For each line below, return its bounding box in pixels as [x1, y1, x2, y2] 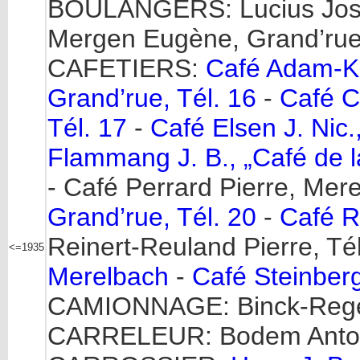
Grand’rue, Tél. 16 [47, 84, 256, 112]
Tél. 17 [47, 113, 127, 142]
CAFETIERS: [47, 54, 206, 83]
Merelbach [47, 262, 169, 291]
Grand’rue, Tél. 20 [47, 202, 256, 231]
